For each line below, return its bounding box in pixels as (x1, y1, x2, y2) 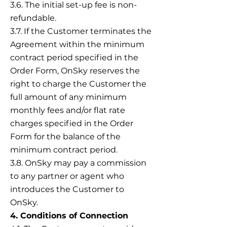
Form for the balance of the (10, 132, 121, 141)
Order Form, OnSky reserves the (10, 66, 140, 75)
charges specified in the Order (10, 119, 133, 128)
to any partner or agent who (10, 171, 124, 181)
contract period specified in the (10, 53, 138, 62)
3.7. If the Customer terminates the (10, 26, 152, 36)
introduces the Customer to (10, 184, 124, 194)
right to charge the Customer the (10, 79, 146, 89)
